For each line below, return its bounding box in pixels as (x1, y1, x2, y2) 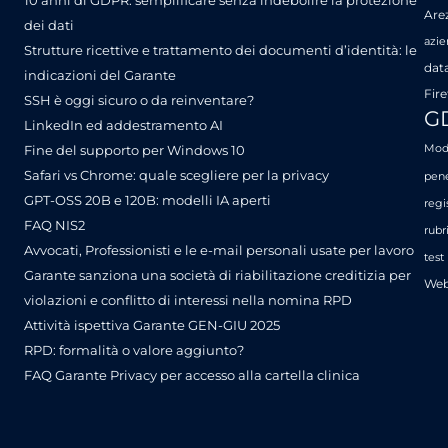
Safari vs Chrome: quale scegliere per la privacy (24, 166, 329, 183)
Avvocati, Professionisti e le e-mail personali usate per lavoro (24, 241, 414, 258)
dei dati (24, 16, 74, 33)
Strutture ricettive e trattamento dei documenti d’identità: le (24, 41, 417, 58)
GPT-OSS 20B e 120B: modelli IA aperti (24, 191, 271, 208)
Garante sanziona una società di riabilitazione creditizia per (24, 266, 411, 283)
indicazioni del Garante (24, 66, 176, 83)
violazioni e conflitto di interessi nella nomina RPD (24, 291, 352, 308)
